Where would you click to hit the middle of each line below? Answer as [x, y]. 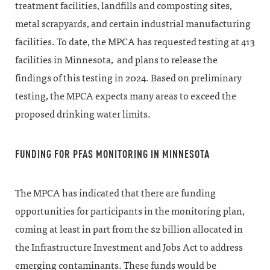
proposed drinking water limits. [83, 114]
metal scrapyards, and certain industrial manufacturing [133, 24]
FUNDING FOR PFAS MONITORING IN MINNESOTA [112, 154]
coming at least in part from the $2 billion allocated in [129, 229]
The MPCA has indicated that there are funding [115, 193]
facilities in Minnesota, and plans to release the [116, 60]
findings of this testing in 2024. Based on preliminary [128, 78]
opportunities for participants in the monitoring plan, [130, 211]
